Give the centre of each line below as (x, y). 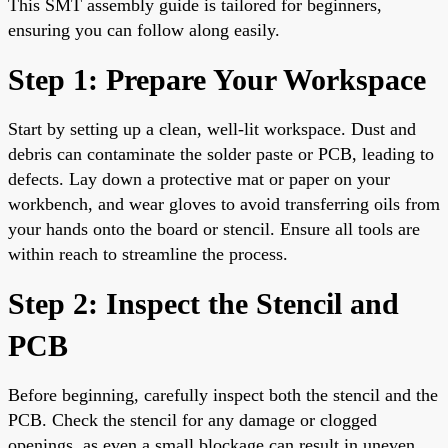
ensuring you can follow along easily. (144, 29)
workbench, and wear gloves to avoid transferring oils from (224, 203)
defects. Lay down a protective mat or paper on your (199, 178)
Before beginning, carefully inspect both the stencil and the (223, 394)
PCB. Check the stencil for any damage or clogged (192, 419)
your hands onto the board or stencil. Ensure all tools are (214, 228)
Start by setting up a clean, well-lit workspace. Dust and (212, 128)
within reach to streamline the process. (148, 253)
